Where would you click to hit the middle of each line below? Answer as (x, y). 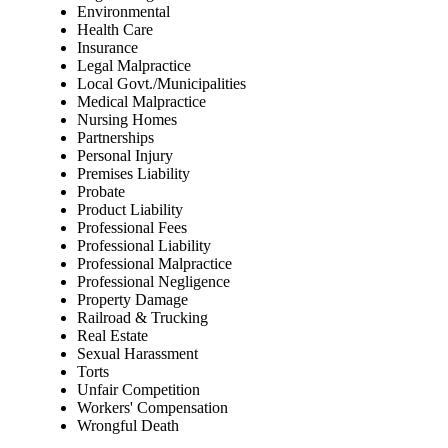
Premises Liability (133, 173)
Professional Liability (144, 245)
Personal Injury (125, 155)
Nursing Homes (127, 119)
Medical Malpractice (141, 101)
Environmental (123, 11)
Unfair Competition (138, 389)
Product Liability (130, 209)
